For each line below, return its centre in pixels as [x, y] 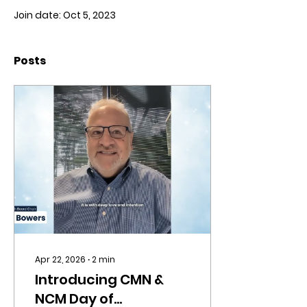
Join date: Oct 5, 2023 [65, 15]
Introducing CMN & [99, 280]
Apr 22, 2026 [60, 259]
